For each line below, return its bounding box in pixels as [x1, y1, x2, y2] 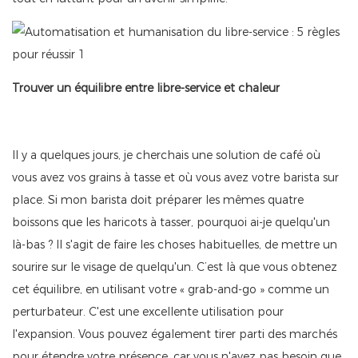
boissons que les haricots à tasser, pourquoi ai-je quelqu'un [12, 215, 330, 230]
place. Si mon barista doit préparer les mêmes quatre [12, 193, 304, 208]
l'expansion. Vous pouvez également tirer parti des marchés [12, 327, 337, 342]
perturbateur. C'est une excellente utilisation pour [12, 304, 284, 320]
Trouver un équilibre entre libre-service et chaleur [12, 81, 280, 96]
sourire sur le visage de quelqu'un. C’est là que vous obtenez [12, 260, 337, 275]
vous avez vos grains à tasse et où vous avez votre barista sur [12, 170, 339, 185]
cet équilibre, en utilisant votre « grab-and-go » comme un [12, 282, 329, 297]
